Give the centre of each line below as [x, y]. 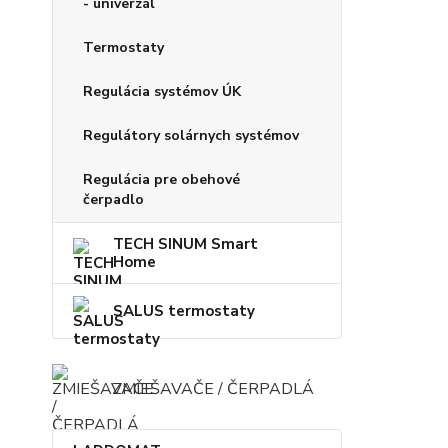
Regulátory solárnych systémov [191, 136]
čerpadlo [113, 200]
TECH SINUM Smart [185, 244]
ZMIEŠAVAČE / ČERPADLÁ [213, 389]
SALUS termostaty [184, 311]
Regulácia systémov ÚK [162, 92]
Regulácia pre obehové [161, 180]
